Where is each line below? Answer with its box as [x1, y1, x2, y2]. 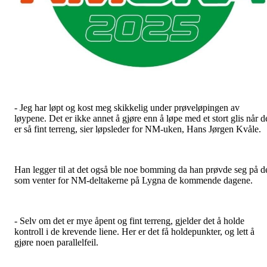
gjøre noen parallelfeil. [14, 237, 98, 248]
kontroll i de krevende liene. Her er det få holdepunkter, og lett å [14, 226, 254, 237]
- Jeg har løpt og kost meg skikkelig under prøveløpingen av [14, 103, 240, 113]
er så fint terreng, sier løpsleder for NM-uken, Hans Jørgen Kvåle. [14, 124, 261, 135]
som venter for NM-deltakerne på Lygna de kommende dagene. [14, 175, 253, 186]
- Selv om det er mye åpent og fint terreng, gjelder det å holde [14, 216, 244, 226]
